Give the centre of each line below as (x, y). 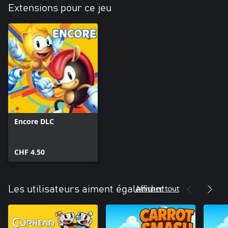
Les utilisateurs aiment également (87, 189)
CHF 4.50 (30, 152)
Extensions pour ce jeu (60, 8)
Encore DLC (34, 121)
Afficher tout (157, 188)
